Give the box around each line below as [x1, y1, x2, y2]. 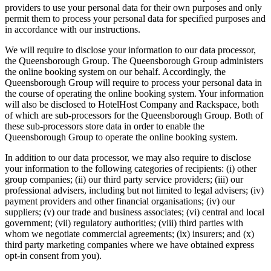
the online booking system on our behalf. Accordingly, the [5, 66, 226, 77]
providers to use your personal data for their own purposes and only [5, 2, 262, 13]
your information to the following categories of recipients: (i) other [5, 163, 256, 174]
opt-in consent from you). [5, 250, 102, 261]
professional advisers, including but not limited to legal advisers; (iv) [5, 184, 264, 195]
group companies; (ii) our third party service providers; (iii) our [5, 174, 243, 184]
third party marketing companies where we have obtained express [5, 239, 254, 250]
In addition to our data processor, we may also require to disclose [5, 152, 251, 163]
